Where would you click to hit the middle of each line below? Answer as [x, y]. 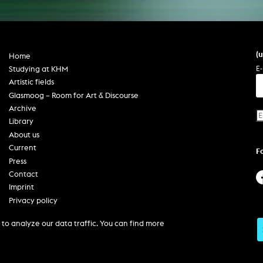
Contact [24, 174]
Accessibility [31, 214]
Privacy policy [33, 200]
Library [21, 122]
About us [24, 134]
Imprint [22, 187]
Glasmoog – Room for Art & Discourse [74, 95]
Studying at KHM [39, 69]
